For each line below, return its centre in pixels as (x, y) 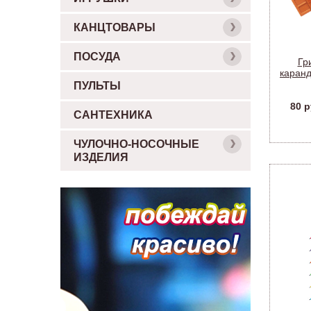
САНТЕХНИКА (113, 115)
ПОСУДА (97, 57)
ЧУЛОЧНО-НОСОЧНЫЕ (136, 144)
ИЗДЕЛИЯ (101, 157)
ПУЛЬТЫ (97, 86)
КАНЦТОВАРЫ (115, 27)
